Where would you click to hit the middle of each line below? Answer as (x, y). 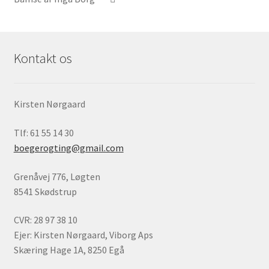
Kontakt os (43, 59)
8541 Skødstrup (45, 191)
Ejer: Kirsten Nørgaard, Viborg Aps (83, 235)
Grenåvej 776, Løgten (57, 176)
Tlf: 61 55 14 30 (44, 133)
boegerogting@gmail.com (68, 148)
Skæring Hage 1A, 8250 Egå (69, 250)
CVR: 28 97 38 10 (45, 220)
